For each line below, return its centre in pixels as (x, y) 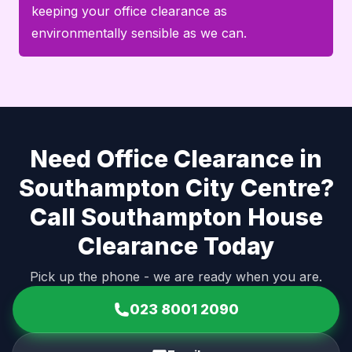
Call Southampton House (176, 216)
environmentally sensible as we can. (139, 33)
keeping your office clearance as (129, 11)
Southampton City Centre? (176, 187)
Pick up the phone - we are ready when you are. (176, 276)
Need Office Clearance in (176, 158)
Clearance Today (176, 246)
